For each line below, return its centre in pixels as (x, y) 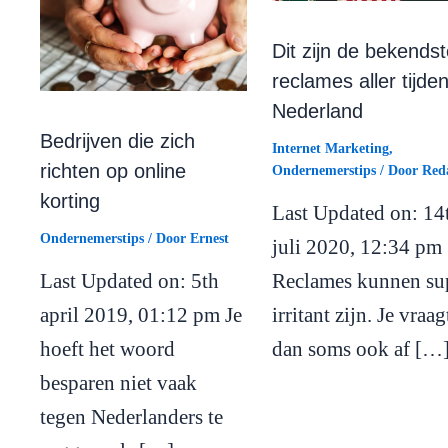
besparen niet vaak (118, 383)
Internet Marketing (330, 148)
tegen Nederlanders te (131, 417)
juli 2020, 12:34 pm (356, 246)
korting (70, 201)
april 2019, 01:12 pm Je (141, 315)
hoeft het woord (107, 349)
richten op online (113, 171)
